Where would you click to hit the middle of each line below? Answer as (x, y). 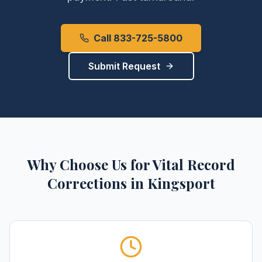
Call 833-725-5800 (138, 38)
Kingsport (181, 183)
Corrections (87, 183)
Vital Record (194, 164)
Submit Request (124, 66)
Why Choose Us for (90, 164)
